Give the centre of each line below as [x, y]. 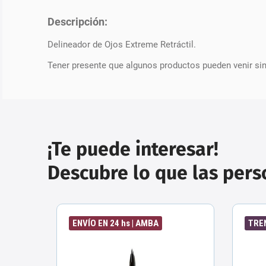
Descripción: [77, 22]
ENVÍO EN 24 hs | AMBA [115, 223]
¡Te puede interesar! [133, 149]
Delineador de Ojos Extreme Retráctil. [122, 44]
